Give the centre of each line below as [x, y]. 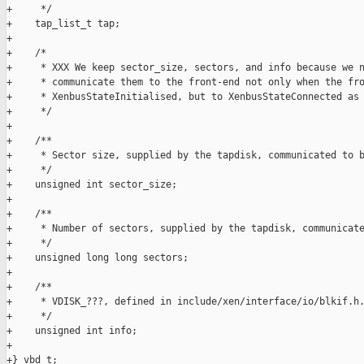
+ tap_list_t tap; [63, 24]
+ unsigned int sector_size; [92, 185]
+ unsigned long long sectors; [97, 258]
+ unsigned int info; [72, 331]
